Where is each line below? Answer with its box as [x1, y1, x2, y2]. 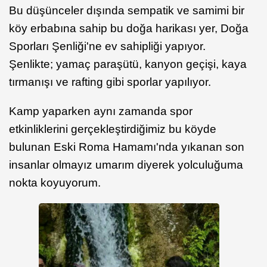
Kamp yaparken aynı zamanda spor [9, 104, 193, 117]
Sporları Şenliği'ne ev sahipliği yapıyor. [9, 39, 206, 52]
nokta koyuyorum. [9, 176, 101, 189]
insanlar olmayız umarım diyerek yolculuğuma [9, 158, 243, 171]
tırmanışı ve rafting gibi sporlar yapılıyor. [9, 75, 211, 88]
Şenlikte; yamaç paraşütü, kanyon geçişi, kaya [9, 57, 247, 70]
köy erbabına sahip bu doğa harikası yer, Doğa [9, 21, 249, 35]
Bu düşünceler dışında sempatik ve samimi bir [9, 4, 244, 17]
